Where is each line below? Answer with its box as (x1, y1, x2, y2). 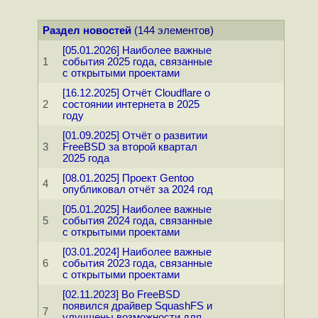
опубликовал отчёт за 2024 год (62, 184, 213, 196)
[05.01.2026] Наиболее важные (62, 45, 212, 57)
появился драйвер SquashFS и (62, 300, 212, 312)
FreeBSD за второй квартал (62, 141, 197, 153)
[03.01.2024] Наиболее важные (62, 246, 212, 258)
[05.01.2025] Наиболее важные (62, 204, 212, 216)
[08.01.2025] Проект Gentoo (62, 172, 194, 185)
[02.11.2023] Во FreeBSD (62, 289, 180, 301)
